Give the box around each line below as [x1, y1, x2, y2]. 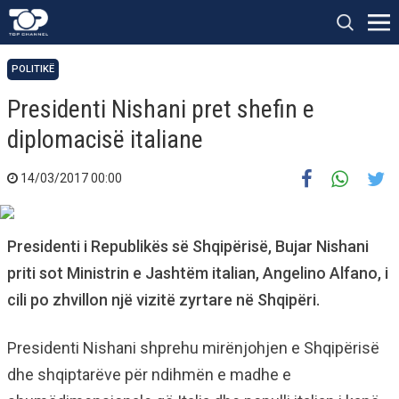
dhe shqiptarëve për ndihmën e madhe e [7, 365, 291, 384]
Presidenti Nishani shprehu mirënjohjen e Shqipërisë [7, 338, 379, 357]
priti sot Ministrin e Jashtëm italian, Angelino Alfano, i [7, 264, 388, 282]
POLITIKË [12, 63, 54, 75]
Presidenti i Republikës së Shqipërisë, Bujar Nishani [7, 237, 369, 256]
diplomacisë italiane [7, 125, 203, 154]
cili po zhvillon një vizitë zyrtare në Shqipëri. [7, 290, 320, 309]
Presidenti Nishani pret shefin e [7, 94, 314, 124]
